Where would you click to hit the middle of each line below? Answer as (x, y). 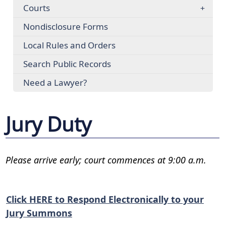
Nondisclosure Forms (65, 26)
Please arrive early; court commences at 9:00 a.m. (106, 160)
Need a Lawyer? (55, 82)
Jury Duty (48, 124)
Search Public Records (67, 64)
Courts (36, 8)
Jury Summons (39, 213)
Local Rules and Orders (69, 45)
